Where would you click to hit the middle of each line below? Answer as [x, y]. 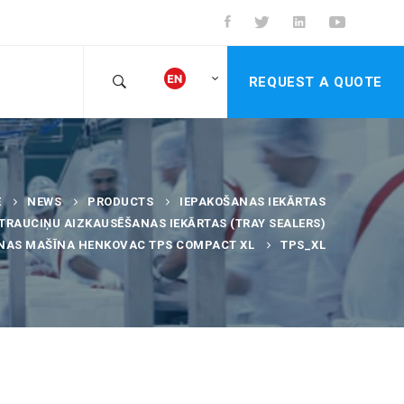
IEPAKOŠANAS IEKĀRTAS [252, 202]
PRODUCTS [120, 202]
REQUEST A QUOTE [315, 82]
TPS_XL [303, 245]
